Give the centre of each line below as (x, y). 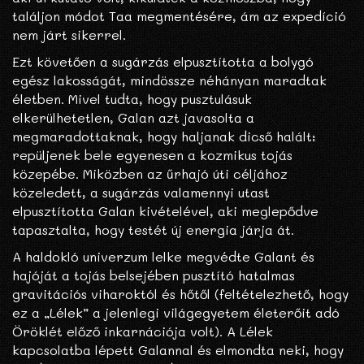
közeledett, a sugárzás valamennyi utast (141, 193)
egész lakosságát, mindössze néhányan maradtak (169, 80)
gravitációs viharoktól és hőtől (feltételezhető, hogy (180, 294)
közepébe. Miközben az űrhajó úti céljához (150, 174)
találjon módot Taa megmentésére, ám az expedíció (179, 16)
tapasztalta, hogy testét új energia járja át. (153, 230)
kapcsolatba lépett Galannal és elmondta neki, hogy (178, 350)
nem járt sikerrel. (69, 35)
